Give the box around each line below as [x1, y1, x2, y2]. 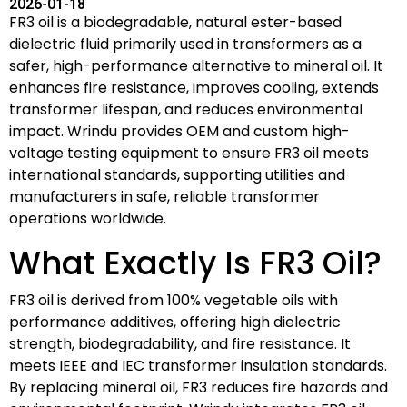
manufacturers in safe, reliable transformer [9, 185, 320, 207]
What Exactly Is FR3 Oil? [9, 240, 382, 285]
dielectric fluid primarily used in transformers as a [9, 33, 362, 55]
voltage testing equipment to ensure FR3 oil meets [9, 142, 369, 164]
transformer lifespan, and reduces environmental [9, 98, 362, 120]
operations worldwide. [9, 207, 166, 229]
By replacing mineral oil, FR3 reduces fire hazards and [9, 376, 388, 398]
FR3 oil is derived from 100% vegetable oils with [9, 289, 338, 311]
